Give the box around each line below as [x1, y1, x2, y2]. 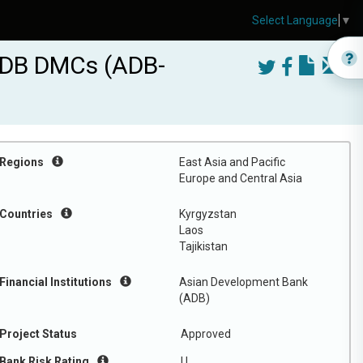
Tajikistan [179, 240, 228, 253]
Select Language [252, 14, 338, 28]
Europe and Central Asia [179, 172, 302, 185]
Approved [181, 327, 231, 340]
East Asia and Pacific [179, 156, 285, 169]
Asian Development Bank [179, 275, 308, 288]
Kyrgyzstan [179, 207, 237, 220]
